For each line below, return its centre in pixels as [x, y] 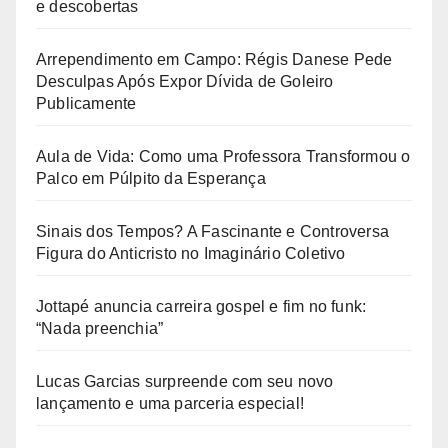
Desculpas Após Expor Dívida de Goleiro [185, 81]
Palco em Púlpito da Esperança [151, 178]
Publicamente [86, 103]
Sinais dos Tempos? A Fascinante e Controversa [213, 231]
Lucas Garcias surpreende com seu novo [185, 381]
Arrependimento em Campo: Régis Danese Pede [214, 59]
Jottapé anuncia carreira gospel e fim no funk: [201, 306]
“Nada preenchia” [100, 328]
